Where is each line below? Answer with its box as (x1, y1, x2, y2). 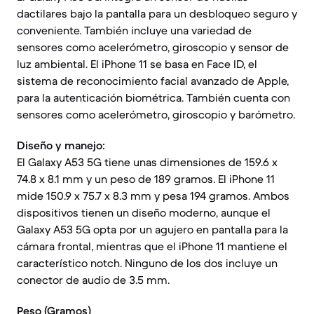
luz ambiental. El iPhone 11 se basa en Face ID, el (17, 57, 257, 71)
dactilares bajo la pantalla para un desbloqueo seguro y (17, 6, 297, 20)
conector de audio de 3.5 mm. (17, 273, 170, 287)
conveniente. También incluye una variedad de (17, 23, 252, 37)
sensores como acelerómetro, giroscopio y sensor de (17, 40, 289, 54)
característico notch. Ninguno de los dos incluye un (17, 256, 278, 270)
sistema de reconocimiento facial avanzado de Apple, (17, 74, 289, 88)
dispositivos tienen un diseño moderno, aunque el (17, 205, 271, 219)
